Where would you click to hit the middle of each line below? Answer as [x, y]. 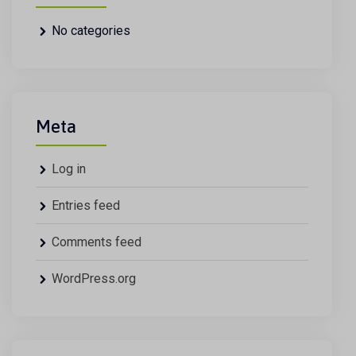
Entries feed [86, 205]
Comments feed [97, 242]
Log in [69, 169]
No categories [91, 31]
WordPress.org [94, 279]
